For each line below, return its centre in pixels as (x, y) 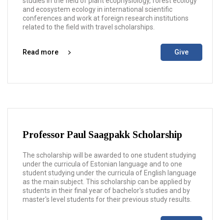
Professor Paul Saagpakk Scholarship (102, 135)
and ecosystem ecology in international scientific (97, 9)
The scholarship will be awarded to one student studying (109, 155)
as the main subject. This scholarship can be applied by (107, 182)
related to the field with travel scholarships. (89, 27)
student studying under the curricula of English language (110, 173)
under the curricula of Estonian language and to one (102, 164)
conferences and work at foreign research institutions (106, 18)
